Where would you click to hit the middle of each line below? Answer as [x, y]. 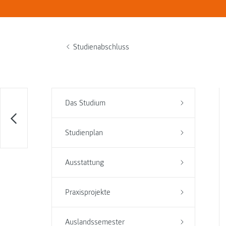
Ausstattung [84, 162]
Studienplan [84, 133]
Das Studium [85, 103]
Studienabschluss [101, 47]
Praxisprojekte [88, 192]
